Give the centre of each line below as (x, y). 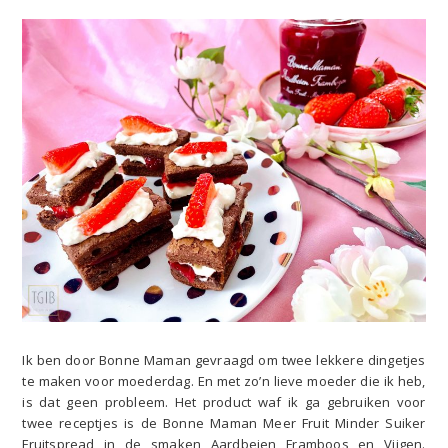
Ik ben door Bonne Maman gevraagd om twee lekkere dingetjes (224, 359)
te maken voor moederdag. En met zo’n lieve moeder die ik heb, (224, 380)
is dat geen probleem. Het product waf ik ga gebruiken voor (224, 401)
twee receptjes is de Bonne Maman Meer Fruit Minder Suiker (224, 422)
